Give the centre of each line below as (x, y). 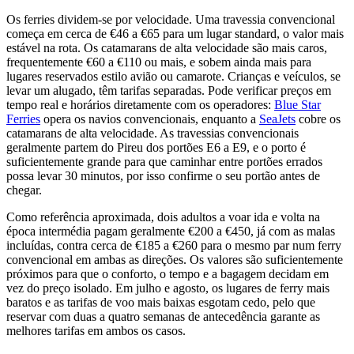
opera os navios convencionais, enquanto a (150, 119)
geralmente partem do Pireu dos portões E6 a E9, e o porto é (156, 148)
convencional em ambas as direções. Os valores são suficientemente (175, 260)
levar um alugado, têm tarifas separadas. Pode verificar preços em (169, 91)
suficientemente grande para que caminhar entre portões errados (164, 162)
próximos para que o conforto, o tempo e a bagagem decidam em (168, 274)
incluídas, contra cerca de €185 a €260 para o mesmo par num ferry (174, 246)
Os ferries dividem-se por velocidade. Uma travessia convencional (171, 20)
